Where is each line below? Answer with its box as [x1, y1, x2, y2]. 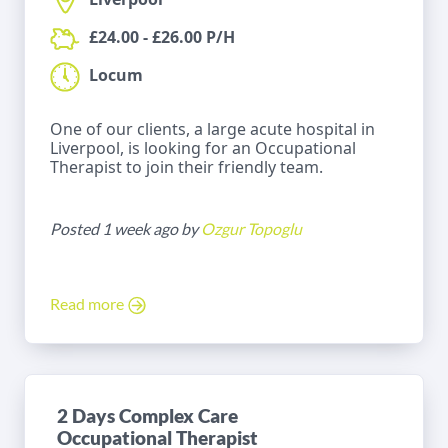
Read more [50, 293, 127, 313]
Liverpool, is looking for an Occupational [50, 136, 356, 159]
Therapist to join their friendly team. [50, 155, 323, 178]
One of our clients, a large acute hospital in [50, 117, 375, 140]
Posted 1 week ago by [50, 218, 201, 238]
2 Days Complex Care [57, 403, 238, 427]
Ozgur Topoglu [201, 218, 302, 238]
